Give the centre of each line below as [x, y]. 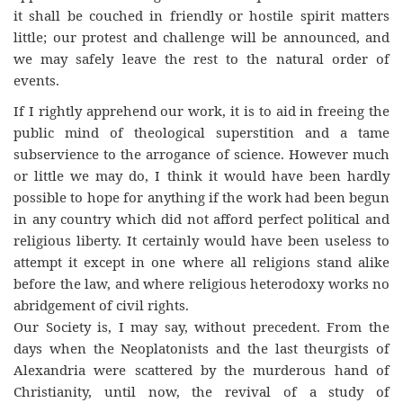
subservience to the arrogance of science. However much [201, 154]
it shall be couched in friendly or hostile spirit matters [201, 15]
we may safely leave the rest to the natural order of [201, 58]
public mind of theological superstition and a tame [201, 132]
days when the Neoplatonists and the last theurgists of [201, 348]
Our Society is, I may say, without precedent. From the [201, 327]
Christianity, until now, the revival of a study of [201, 391]
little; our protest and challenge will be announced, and [201, 36]
